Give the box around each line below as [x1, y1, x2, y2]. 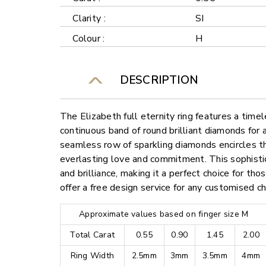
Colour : [72, 32, 105, 46]
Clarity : [72, 12, 106, 26]
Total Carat [69, 229, 115, 241]
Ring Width [70, 250, 115, 262]
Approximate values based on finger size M [79, 208, 249, 220]
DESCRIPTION [113, 72, 198, 88]
